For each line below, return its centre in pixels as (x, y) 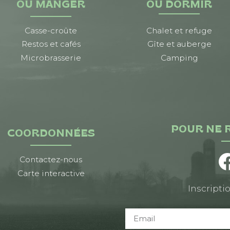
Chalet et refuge (179, 31)
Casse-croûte (51, 31)
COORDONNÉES (51, 134)
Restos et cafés (51, 44)
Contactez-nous (51, 160)
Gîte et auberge (179, 44)
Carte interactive (51, 173)
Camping (179, 57)
